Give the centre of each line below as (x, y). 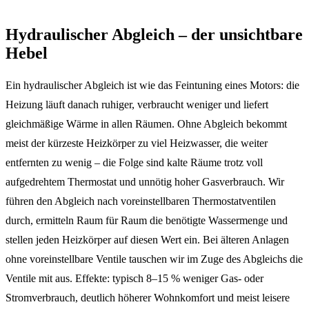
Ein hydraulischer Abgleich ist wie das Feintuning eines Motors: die (152, 86)
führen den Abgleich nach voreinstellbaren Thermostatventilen (141, 201)
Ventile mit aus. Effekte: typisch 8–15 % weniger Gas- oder (134, 279)
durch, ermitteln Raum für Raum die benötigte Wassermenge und (147, 221)
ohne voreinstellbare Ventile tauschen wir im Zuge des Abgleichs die (154, 259)
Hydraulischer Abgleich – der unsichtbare (154, 34)
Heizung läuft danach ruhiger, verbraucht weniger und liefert (137, 105)
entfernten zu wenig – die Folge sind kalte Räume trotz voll (134, 163)
